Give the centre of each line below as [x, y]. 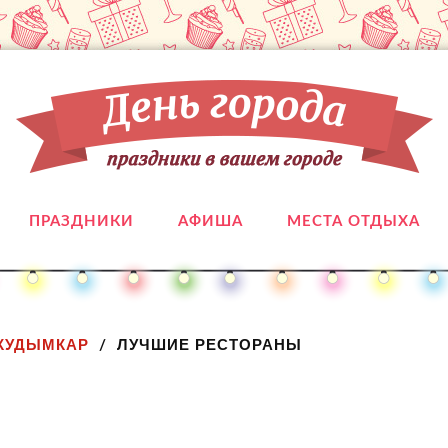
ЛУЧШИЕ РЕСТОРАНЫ [209, 344]
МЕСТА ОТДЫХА [353, 221]
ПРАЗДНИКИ [81, 221]
